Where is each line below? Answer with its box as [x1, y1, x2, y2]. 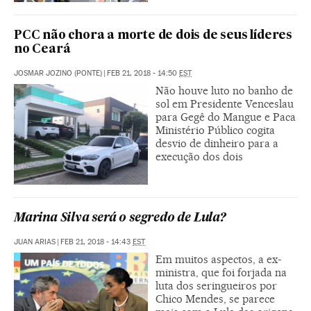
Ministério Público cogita [155, 123, 275, 137]
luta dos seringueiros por [155, 278, 277, 292]
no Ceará [14, 43, 71, 56]
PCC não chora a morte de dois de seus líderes [14, 29, 292, 42]
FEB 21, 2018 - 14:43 [60, 237, 133, 246]
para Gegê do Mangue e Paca [155, 110, 296, 124]
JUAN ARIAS [14, 237, 56, 246]
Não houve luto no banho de [155, 83, 293, 97]
